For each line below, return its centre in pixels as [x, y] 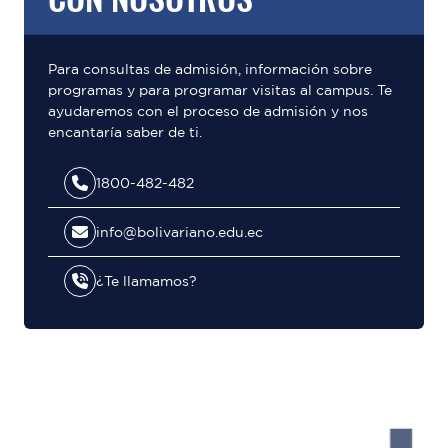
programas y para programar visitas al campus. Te [220, 90]
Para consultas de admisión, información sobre [210, 69]
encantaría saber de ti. [125, 132]
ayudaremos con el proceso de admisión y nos [208, 111]
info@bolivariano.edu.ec [179, 231]
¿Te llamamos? [146, 280]
